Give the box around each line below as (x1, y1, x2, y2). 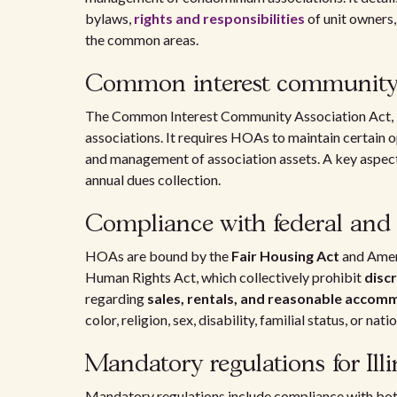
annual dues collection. (85, 171, 221, 188)
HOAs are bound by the (85, 247, 231, 264)
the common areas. (85, 31, 198, 48)
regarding (85, 290, 147, 307)
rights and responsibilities (134, 10, 305, 27)
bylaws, (85, 10, 134, 27)
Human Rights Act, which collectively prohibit (85, 269, 364, 285)
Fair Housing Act (231, 247, 339, 264)
